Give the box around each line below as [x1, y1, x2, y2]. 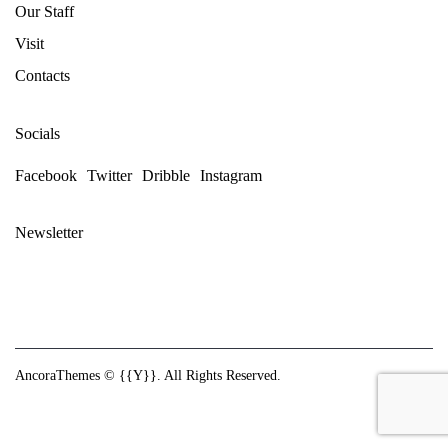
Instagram [200, 167, 262, 184]
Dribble [142, 167, 190, 184]
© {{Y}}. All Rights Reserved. [100, 368, 281, 383]
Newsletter [15, 224, 83, 241]
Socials [15, 125, 60, 142]
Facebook [15, 167, 77, 184]
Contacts [15, 67, 70, 84]
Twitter [87, 167, 132, 184]
